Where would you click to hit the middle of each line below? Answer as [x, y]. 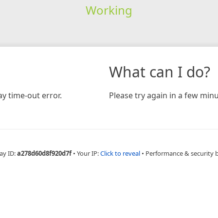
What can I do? [160, 72]
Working [109, 10]
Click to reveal [120, 153]
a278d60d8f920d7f [44, 153]
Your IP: [89, 153]
